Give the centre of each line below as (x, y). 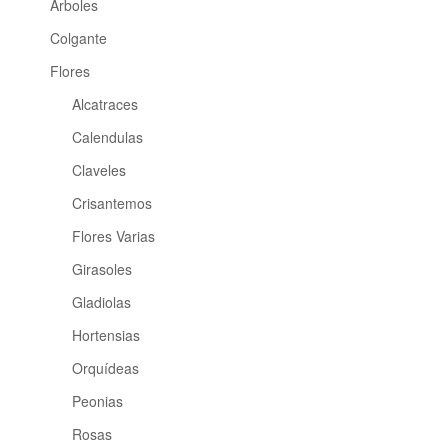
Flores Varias (114, 236)
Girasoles (102, 269)
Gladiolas (102, 302)
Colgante (78, 38)
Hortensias (106, 335)
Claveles (99, 170)
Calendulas (108, 137)
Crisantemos (112, 203)
